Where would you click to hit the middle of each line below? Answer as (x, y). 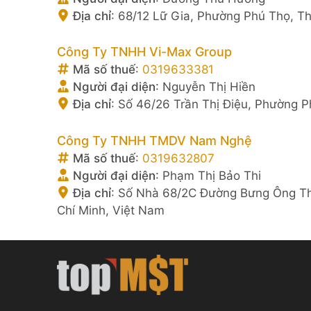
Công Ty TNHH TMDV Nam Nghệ (154, 140)
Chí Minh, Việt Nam (111, 210)
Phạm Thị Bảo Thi (212, 175)
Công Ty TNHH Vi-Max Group (144, 52)
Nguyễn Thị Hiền (209, 87)
